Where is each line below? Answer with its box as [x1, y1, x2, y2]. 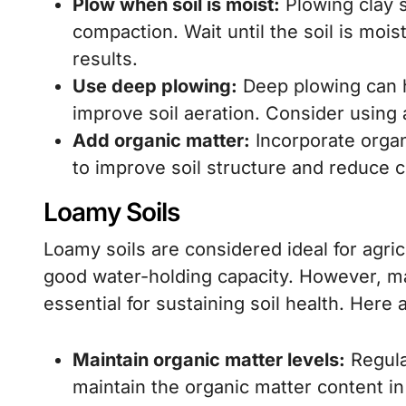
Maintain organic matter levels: [72, 349, 345, 371]
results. [72, 48, 138, 70]
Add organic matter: [72, 130, 250, 151]
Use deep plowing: [72, 75, 237, 97]
